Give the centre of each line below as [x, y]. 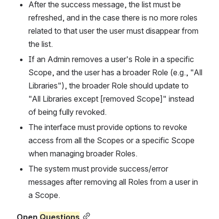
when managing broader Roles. [83, 153]
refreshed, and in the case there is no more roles [113, 17]
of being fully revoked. [67, 112]
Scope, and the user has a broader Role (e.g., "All [115, 72]
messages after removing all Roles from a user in [113, 182]
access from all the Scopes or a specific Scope [111, 140]
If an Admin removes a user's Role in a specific [111, 59]
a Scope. [44, 195]
